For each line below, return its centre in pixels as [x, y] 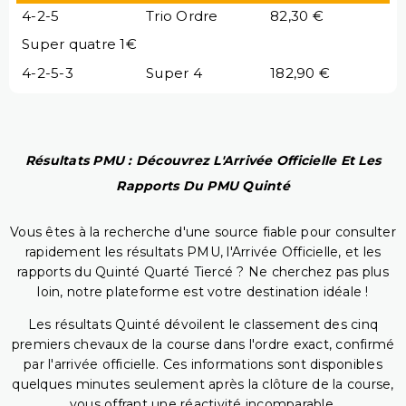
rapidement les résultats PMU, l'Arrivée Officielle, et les [203, 252]
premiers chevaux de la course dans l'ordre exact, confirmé [203, 345]
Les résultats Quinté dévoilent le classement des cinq [203, 325]
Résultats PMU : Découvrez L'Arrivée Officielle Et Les [203, 161]
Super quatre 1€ [79, 43]
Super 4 [174, 72]
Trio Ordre [182, 15]
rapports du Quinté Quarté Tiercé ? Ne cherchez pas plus [203, 272]
